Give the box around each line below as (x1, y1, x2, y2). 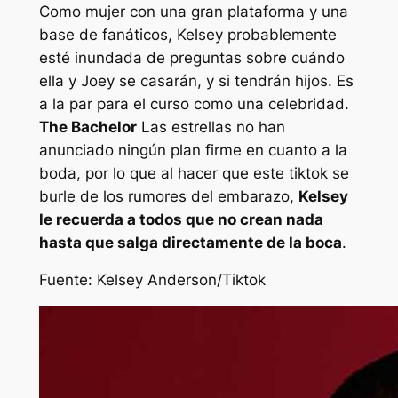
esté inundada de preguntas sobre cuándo (38, 48, 345, 67)
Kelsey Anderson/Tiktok (96, 271, 266, 290)
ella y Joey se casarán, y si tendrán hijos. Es (38, 71, 354, 90)
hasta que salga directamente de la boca (38, 233, 342, 251)
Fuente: (38, 271, 97, 290)
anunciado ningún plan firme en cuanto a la (38, 140, 347, 159)
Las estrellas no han (136, 117, 285, 136)
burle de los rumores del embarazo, (38, 187, 298, 205)
